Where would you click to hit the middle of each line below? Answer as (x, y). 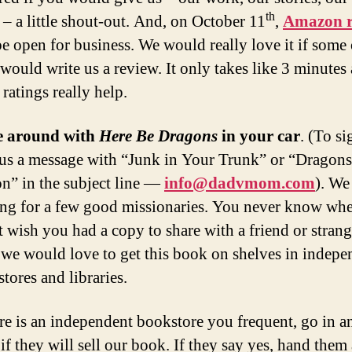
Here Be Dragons (158, 137)
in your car (259, 137)
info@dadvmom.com (240, 184)
